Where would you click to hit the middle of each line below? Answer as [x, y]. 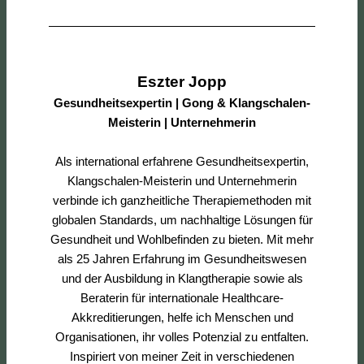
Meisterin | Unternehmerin [182, 122]
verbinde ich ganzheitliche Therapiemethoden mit [182, 200]
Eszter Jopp [182, 81]
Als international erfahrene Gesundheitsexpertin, [182, 161]
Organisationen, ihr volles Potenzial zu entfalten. [182, 336]
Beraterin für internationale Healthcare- [182, 297]
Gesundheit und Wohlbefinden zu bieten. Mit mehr [182, 239]
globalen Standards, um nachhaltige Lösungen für [182, 219]
